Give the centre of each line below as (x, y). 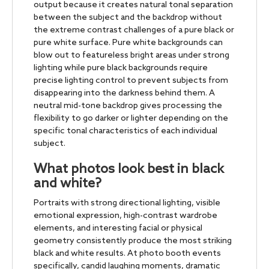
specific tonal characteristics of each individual (125, 131)
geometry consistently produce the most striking (133, 241)
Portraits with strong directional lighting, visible (127, 203)
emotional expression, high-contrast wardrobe (125, 216)
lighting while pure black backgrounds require (121, 68)
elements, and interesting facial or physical (118, 228)
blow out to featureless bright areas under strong (131, 55)
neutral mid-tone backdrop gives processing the (128, 106)
